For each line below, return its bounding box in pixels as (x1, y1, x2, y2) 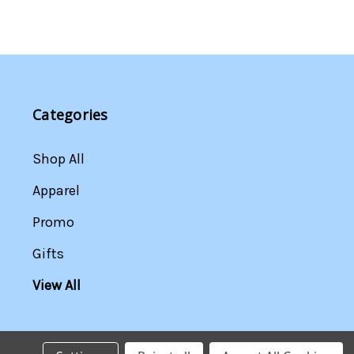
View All (32, 276, 81, 294)
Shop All (32, 149, 85, 168)
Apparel (32, 181, 80, 199)
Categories (32, 104, 108, 124)
